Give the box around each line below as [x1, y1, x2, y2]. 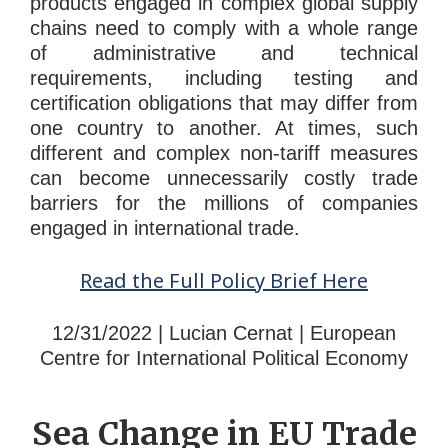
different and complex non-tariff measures [30, 142, 418, 165]
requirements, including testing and [30, 67, 418, 90]
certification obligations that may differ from [30, 92, 418, 115]
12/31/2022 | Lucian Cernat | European [52, 322, 396, 345]
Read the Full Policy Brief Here [80, 267, 368, 295]
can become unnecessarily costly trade [30, 167, 418, 190]
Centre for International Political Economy [40, 347, 408, 370]
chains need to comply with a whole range [30, 17, 418, 40]
